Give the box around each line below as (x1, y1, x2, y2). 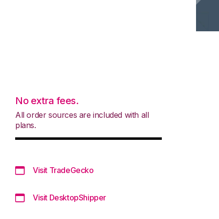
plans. (15, 120, 36, 130)
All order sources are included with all (15, 109, 149, 120)
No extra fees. (15, 94, 79, 107)
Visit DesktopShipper (33, 192, 106, 202)
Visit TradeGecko (33, 165, 94, 175)
